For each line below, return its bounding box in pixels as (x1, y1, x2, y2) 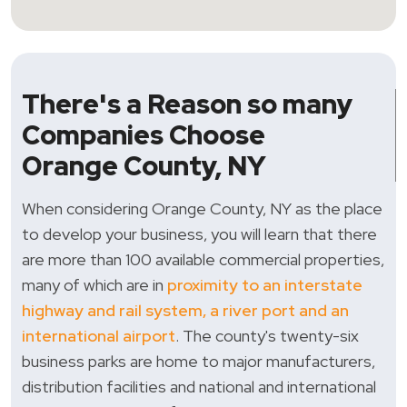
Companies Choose (22, 118, 265, 154)
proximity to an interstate (167, 274, 362, 296)
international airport (22, 325, 175, 347)
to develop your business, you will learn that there (22, 223, 377, 245)
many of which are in (22, 274, 167, 296)
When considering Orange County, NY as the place (22, 198, 382, 220)
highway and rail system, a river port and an (22, 300, 349, 322)
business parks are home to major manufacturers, (22, 351, 375, 372)
